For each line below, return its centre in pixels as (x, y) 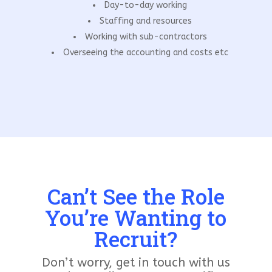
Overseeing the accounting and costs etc (146, 52)
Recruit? (136, 238)
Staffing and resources (146, 21)
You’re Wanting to (136, 217)
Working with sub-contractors (146, 36)
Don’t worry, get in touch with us (136, 262)
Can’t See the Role (136, 196)
